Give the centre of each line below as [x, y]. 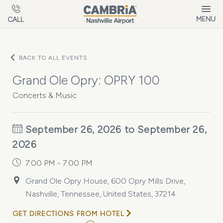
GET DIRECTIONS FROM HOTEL [68, 214]
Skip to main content [47, 7]
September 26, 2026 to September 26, [115, 129]
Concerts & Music [45, 95]
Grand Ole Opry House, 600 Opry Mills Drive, [105, 181]
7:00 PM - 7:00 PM [59, 163]
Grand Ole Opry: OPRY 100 [86, 80]
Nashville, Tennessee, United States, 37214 [101, 194]
